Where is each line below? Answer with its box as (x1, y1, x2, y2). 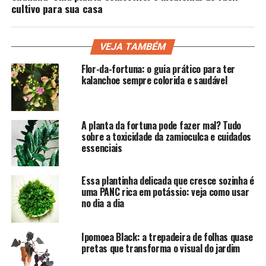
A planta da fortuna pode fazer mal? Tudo (81, 118, 242, 132)
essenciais (81, 140, 122, 155)
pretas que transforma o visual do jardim (81, 240, 240, 255)
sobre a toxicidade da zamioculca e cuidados (81, 129, 252, 144)
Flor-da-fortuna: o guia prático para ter (81, 61, 236, 76)
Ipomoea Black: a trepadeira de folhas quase (81, 229, 254, 244)
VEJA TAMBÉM (99, 40, 168, 52)
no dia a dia (81, 195, 125, 210)
